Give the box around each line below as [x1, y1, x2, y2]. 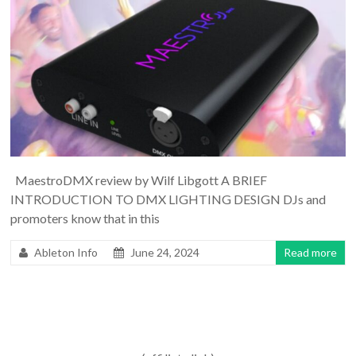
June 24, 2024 [130, 245, 200, 259]
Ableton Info [34, 245, 99, 259]
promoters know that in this [10, 210, 161, 226]
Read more [283, 245, 337, 259]
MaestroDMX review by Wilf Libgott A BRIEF [10, 172, 268, 188]
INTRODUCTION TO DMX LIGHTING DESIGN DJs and [10, 191, 327, 207]
